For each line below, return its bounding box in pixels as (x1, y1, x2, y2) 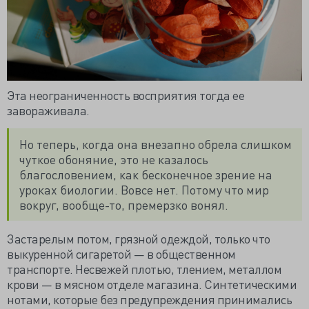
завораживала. (7, 102, 92, 119)
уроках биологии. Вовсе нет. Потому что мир (19, 181, 269, 198)
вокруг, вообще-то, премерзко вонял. (19, 197, 231, 213)
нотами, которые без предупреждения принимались (7, 291, 292, 308)
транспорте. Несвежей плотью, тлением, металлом (7, 261, 281, 277)
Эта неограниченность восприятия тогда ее (7, 87, 244, 103)
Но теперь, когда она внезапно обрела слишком (19, 136, 292, 152)
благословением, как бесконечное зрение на (19, 166, 272, 183)
